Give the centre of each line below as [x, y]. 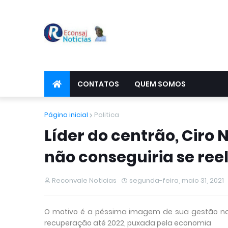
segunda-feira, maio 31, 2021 [177, 180]
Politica [107, 115]
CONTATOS [98, 84]
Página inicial [66, 115]
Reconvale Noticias [84, 180]
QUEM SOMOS [160, 84]
